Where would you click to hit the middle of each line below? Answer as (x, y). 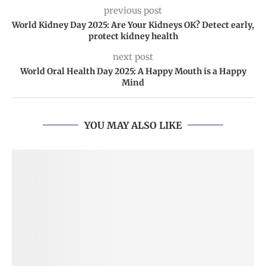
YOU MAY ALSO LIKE (133, 125)
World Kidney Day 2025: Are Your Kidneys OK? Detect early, (133, 25)
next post (133, 56)
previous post (133, 10)
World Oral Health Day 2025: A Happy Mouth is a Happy (133, 71)
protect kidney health (133, 36)
